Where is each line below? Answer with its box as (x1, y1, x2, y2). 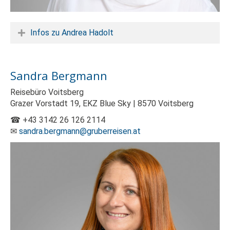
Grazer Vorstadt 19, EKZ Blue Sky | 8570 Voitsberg (10, 98, 194, 108)
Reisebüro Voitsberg (10, 87, 84, 97)
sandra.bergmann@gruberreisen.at (19, 126, 141, 136)
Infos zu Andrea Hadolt (30, 27, 113, 37)
